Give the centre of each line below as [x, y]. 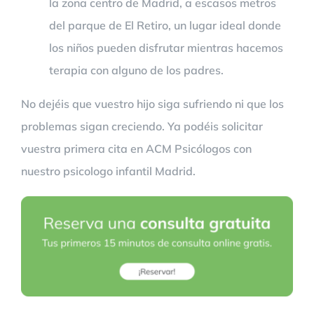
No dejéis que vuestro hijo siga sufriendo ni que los [152, 103]
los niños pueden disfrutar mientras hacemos [166, 47]
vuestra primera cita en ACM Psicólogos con [136, 148]
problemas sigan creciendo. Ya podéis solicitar [142, 126]
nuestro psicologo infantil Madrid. [108, 171]
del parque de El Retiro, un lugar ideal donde [165, 25]
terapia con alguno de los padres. [136, 70]
